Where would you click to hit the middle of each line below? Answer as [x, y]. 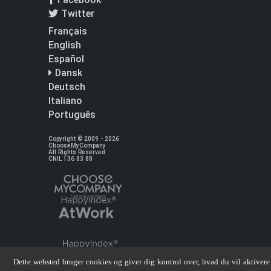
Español [66, 59]
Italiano [65, 100]
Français [68, 31]
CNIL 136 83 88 [70, 158]
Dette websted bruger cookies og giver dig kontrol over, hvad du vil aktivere [142, 262]
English [65, 45]
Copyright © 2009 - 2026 [84, 139]
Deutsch [67, 87]
